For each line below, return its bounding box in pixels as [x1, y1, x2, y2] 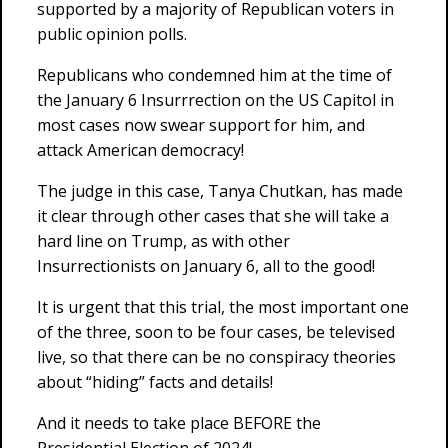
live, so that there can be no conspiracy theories [37, 346, 396, 368]
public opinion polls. [37, 23, 187, 45]
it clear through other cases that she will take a [37, 205, 389, 227]
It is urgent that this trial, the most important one [37, 296, 409, 318]
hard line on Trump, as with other [37, 230, 290, 252]
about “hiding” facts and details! [37, 371, 273, 393]
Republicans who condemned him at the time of [37, 64, 392, 86]
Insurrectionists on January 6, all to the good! [37, 255, 375, 277]
